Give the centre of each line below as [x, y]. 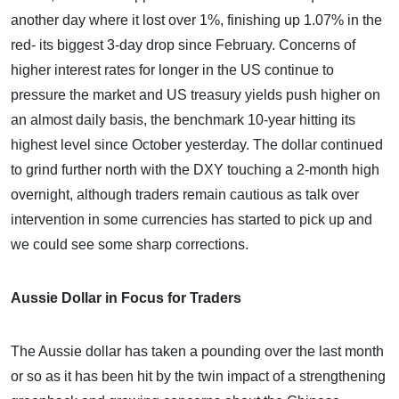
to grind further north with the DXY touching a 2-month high [195, 170]
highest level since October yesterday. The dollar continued [197, 145]
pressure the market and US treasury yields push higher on [195, 95]
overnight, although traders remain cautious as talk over [185, 195]
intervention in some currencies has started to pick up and [191, 220]
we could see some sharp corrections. [130, 245]
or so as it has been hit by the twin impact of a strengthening [198, 377]
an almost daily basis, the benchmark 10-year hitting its [183, 120]
